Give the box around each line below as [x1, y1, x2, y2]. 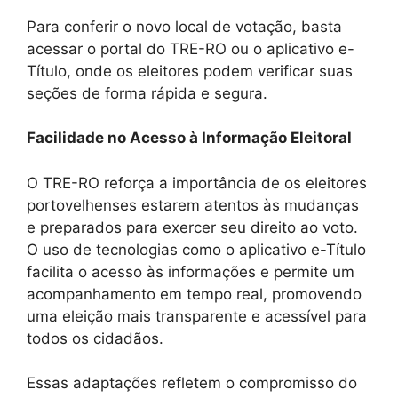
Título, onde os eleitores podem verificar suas [27, 61, 353, 80]
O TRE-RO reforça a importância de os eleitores [27, 173, 367, 192]
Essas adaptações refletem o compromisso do [27, 374, 357, 393]
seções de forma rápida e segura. [27, 84, 267, 102]
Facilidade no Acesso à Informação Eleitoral [27, 129, 352, 147]
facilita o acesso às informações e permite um [27, 262, 354, 281]
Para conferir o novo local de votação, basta [27, 17, 342, 36]
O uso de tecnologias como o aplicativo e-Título [27, 240, 366, 259]
